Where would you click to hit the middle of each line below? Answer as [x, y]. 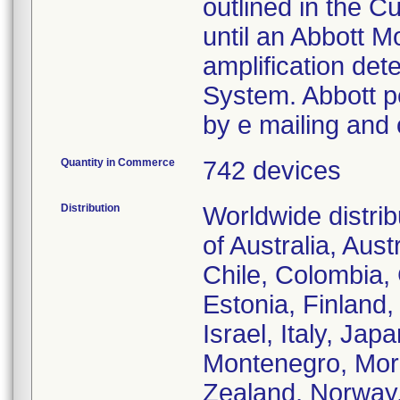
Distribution [90, 208]
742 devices [272, 171]
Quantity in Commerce [118, 162]
